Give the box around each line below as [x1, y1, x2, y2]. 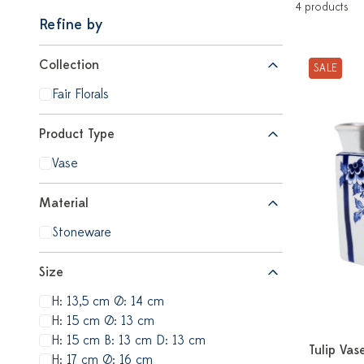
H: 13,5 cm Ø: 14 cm [52, 293, 164, 310]
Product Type [39, 126, 115, 142]
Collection [39, 57, 99, 73]
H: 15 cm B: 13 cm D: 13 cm [52, 332, 206, 349]
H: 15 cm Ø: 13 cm [52, 313, 154, 329]
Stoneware [52, 224, 111, 240]
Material [39, 195, 89, 211]
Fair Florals [52, 86, 109, 102]
